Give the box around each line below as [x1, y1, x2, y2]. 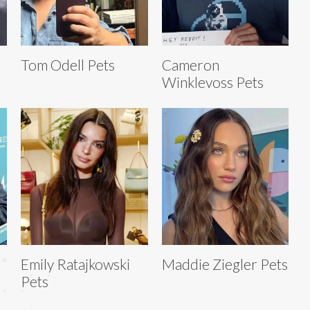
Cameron [161, 55, 219, 73]
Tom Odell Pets [20, 55, 115, 73]
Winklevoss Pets [161, 73, 264, 91]
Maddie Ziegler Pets [161, 255, 288, 273]
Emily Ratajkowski [20, 255, 130, 273]
